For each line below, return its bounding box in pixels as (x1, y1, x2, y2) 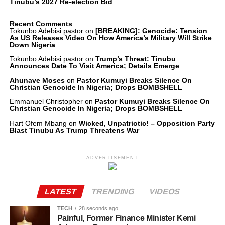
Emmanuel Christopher (9, 97, 83, 106)
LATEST (44, 187, 78, 196)
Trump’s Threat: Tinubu (95, 55, 176, 63)
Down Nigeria (9, 41, 55, 49)
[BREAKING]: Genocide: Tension (95, 27, 207, 35)
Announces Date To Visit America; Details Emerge (9, 62, 179, 70)
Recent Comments (9, 20, 72, 28)
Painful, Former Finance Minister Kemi (57, 213, 196, 222)
